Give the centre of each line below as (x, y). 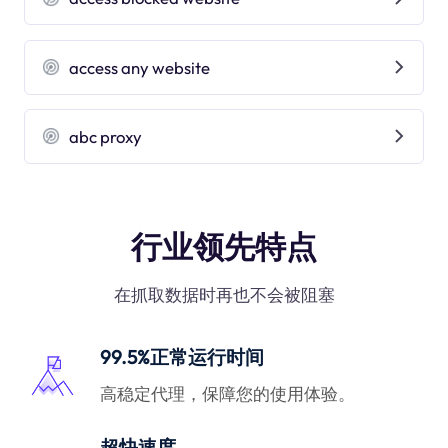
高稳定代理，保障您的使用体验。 (228, 393)
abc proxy (106, 136)
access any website (140, 67)
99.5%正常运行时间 (182, 357)
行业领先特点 (224, 246)
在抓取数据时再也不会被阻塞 (224, 295)
